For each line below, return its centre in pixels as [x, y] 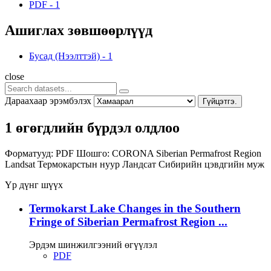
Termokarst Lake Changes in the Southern [135, 208]
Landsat [21, 164]
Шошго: [93, 153]
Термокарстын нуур [80, 164]
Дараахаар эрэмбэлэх [48, 100]
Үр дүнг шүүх [34, 184]
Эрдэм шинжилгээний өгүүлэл [93, 245]
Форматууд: [29, 153]
